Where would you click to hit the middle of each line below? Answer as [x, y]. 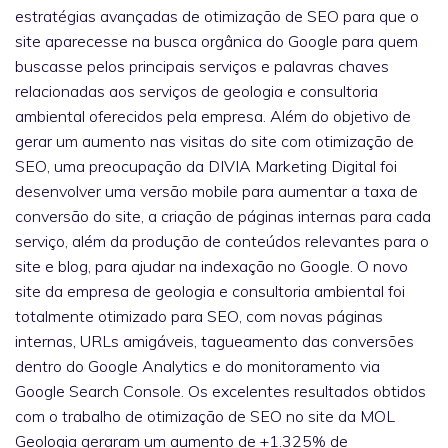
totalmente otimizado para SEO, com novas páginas [199, 315]
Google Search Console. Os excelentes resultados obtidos [220, 390]
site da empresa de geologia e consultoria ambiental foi [210, 290]
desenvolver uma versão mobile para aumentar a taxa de [216, 190]
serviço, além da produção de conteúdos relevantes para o [222, 240]
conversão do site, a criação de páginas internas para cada [223, 215]
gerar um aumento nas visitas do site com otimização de [214, 140]
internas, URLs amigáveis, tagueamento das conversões [214, 340]
